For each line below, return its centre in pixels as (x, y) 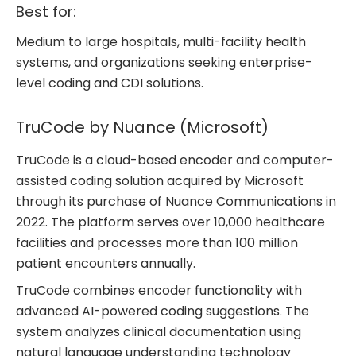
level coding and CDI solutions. (110, 83)
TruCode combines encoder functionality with (159, 291)
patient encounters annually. (106, 264)
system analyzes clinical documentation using (159, 332)
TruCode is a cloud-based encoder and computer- (175, 161)
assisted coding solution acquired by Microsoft (160, 181)
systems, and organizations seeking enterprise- (164, 63)
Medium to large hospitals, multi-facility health (161, 42)
